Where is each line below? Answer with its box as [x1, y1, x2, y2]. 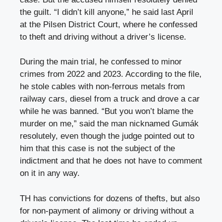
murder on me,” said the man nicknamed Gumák [20, 119, 199, 129]
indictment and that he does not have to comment [20, 156, 202, 166]
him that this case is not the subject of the [20, 144, 175, 154]
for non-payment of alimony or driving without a [20, 206, 194, 216]
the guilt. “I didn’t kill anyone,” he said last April [20, 7, 193, 17]
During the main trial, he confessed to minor [20, 57, 182, 67]
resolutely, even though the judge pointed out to [20, 131, 194, 141]
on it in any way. [20, 168, 80, 178]
